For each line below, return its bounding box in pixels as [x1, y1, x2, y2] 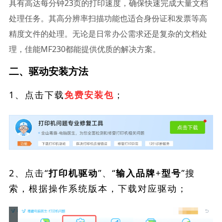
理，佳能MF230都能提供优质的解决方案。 [8, 44, 161, 55]
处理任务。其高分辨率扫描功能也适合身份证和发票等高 [8, 13, 207, 24]
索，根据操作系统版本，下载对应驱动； [8, 182, 187, 194]
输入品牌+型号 [115, 168, 181, 178]
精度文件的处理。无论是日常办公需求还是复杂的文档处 [8, 28, 207, 39]
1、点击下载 [8, 89, 64, 101]
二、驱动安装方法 [8, 64, 88, 78]
